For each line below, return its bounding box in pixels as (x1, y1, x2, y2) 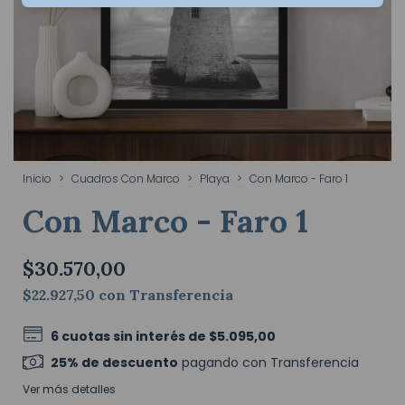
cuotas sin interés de (61, 327, 210, 346)
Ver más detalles (23, 381, 116, 398)
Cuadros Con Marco (71, 171, 183, 187)
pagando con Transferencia (178, 353, 360, 372)
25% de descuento (51, 353, 179, 372)
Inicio (23, 171, 52, 187)
